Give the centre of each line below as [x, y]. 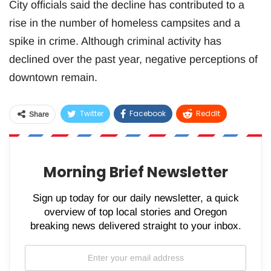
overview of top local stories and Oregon [135, 212]
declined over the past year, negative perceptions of [133, 59]
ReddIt [208, 113]
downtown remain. [53, 77]
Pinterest [162, 136]
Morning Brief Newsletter [135, 172]
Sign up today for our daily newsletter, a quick [135, 198]
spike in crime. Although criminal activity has [115, 41]
